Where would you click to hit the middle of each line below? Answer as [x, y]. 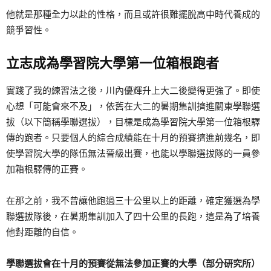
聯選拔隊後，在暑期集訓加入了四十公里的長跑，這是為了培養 [133, 217]
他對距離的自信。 [42, 232]
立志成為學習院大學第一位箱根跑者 [113, 64]
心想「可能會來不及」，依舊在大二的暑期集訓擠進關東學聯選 [133, 106]
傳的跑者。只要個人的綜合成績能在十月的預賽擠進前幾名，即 [133, 138]
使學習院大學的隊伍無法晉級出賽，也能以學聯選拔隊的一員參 [133, 154]
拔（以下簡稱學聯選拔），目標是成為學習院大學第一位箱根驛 [133, 122]
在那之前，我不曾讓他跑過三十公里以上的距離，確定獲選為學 [133, 201]
